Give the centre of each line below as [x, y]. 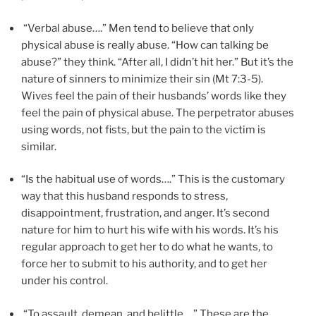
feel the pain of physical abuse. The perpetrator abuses [158, 113]
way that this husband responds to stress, [124, 196]
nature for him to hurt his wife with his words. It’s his [150, 230]
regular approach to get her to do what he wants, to [147, 247]
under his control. [65, 281]
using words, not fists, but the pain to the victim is [144, 129]
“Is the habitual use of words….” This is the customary [153, 180]
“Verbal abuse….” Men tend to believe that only [138, 28]
